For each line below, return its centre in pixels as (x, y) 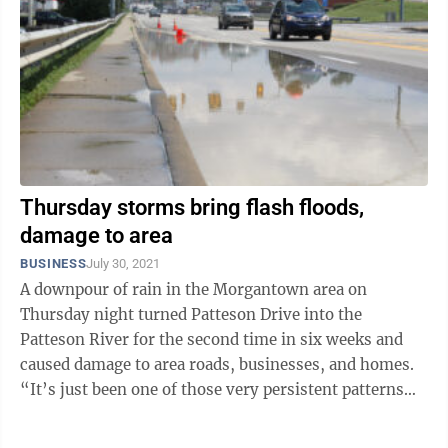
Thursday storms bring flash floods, (192, 207)
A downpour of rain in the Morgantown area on (193, 289)
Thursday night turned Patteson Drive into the (191, 314)
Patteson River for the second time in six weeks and (211, 339)
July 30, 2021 (123, 263)
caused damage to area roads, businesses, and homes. (217, 364)
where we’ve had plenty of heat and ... (159, 414)
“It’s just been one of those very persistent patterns (212, 389)
